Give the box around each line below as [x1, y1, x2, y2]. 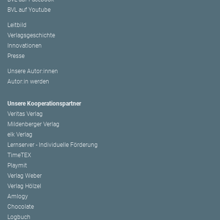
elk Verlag [7, 131, 32, 138]
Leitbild [7, 21, 27, 28]
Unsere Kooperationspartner [7, 100, 81, 107]
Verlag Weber [7, 172, 42, 179]
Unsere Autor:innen [7, 67, 58, 75]
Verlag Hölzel [7, 182, 41, 190]
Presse [7, 52, 25, 59]
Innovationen [7, 42, 42, 49]
